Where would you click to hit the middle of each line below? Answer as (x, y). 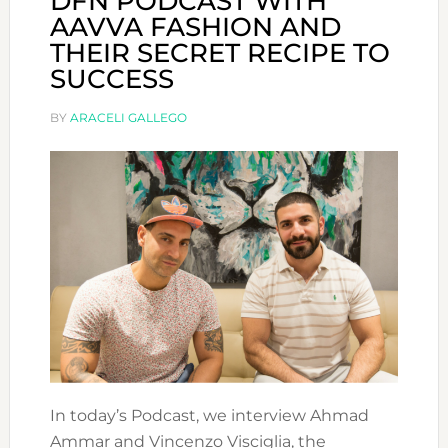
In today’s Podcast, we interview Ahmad (209, 416)
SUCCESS (111, 79)
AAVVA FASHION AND (195, 27)
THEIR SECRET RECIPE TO (219, 53)
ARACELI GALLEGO (128, 117)
